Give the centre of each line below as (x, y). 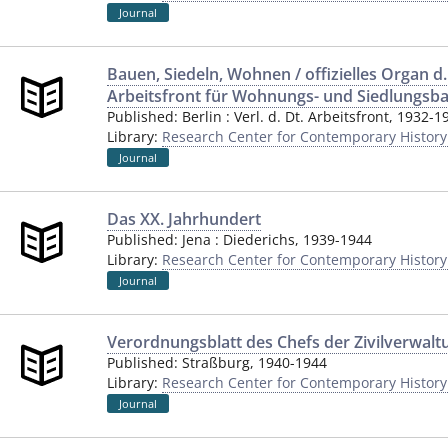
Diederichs (259, 239)
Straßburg (216, 362)
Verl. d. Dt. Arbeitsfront (311, 116)
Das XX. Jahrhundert (184, 219)
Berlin (202, 116)
